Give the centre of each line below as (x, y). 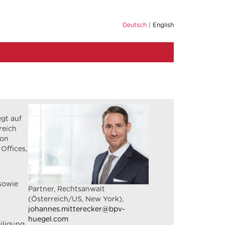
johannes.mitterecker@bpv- (77, 209)
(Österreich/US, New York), (76, 199)
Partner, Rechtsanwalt (67, 189)
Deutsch (135, 25)
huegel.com (48, 219)
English (163, 25)
